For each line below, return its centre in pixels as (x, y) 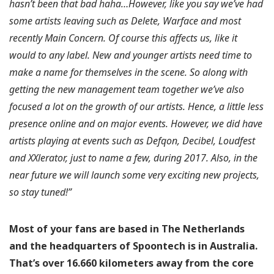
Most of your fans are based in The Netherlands (127, 229)
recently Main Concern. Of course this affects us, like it (123, 38)
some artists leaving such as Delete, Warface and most (125, 21)
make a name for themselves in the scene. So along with (128, 72)
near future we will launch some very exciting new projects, (134, 175)
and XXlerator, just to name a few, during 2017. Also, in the (133, 158)
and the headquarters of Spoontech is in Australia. (133, 246)
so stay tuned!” (40, 192)
